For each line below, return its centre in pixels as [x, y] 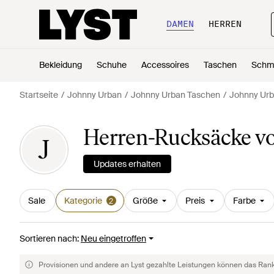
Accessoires [165, 65]
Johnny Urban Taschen [176, 95]
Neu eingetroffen [113, 239]
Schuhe [112, 65]
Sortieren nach [48, 239]
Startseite [39, 95]
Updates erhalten [127, 164]
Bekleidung [61, 65]
